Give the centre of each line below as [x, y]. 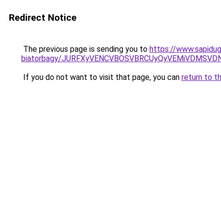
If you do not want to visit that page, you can [101, 77]
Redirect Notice [43, 18]
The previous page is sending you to [85, 49]
